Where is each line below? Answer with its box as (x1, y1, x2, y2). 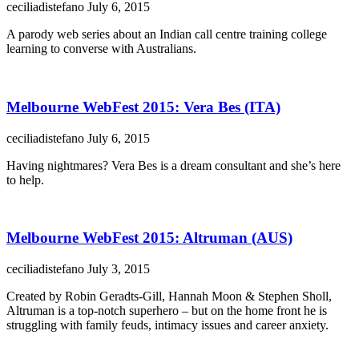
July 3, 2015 (87, 261, 150, 276)
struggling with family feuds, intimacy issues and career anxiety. (6, 317, 329, 332)
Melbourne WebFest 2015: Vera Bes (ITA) (6, 98, 280, 115)
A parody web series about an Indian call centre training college (6, 27, 327, 42)
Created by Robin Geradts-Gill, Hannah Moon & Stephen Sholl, (6, 288, 332, 303)
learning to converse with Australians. (6, 42, 196, 56)
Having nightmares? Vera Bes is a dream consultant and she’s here (6, 158, 341, 172)
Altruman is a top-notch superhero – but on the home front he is (6, 303, 327, 317)
